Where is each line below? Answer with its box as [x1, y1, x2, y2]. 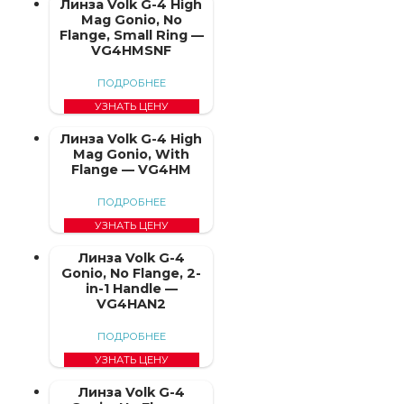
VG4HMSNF [91, 41, 172, 59]
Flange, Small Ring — [59, 26, 204, 43]
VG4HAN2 [96, 295, 167, 312]
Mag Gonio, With [73, 145, 190, 162]
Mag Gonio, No [80, 11, 182, 28]
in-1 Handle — [85, 280, 178, 297]
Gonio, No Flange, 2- [61, 264, 202, 281]
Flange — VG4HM [71, 161, 192, 178]
